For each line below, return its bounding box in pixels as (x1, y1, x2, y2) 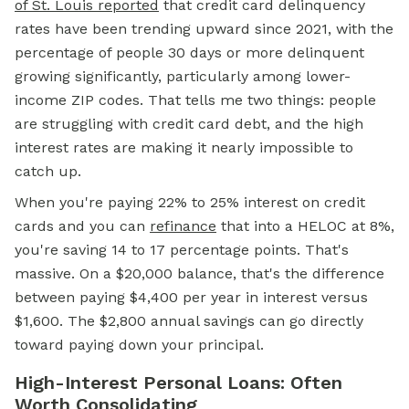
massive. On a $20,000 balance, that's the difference (15, 265, 384, 282)
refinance (150, 217, 216, 235)
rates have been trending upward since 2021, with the (15, 20, 393, 37)
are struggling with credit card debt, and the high (15, 115, 363, 132)
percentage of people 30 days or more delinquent (15, 44, 364, 61)
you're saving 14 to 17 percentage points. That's (15, 241, 349, 258)
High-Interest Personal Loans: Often (15, 372, 342, 393)
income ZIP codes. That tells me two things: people (15, 91, 376, 109)
